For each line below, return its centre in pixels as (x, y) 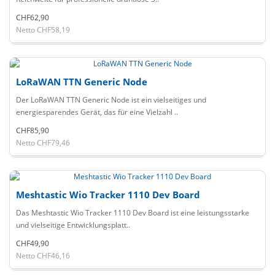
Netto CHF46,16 (43, 256)
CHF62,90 (33, 17)
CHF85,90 (33, 130)
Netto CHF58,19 (43, 30)
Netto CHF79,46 (43, 143)
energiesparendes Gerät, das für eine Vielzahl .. (97, 112)
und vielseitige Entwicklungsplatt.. (73, 225)
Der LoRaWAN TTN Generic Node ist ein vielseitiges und (111, 100)
